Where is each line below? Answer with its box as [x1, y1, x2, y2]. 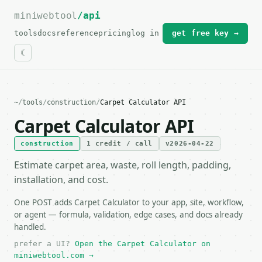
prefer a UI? [14, 239, 75, 248]
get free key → [172, 29, 239, 37]
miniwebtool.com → [14, 251, 94, 260]
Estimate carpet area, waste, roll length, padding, [14, 158, 231, 171]
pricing [98, 29, 131, 37]
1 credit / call [86, 140, 153, 147]
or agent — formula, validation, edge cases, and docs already [14, 209, 243, 220]
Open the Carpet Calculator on [75, 239, 211, 248]
